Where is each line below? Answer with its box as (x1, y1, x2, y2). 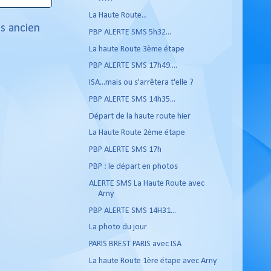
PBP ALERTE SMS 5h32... (88, 27, 171, 37)
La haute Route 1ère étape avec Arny (88, 256, 217, 266)
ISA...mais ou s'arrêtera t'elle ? (88, 78, 194, 88)
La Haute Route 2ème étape (88, 128, 185, 138)
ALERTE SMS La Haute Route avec (88, 178, 204, 188)
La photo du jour (88, 223, 147, 232)
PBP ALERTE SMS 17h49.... (88, 61, 177, 71)
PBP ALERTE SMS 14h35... (88, 94, 175, 104)
